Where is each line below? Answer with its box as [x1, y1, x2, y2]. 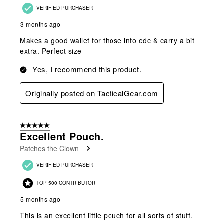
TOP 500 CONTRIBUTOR [36, 179, 95, 186]
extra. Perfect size [20, 45, 82, 56]
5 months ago [20, 194, 60, 203]
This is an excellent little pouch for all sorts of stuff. [20, 210, 193, 220]
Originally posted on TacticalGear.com [25, 87, 158, 98]
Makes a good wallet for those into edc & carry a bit [20, 35, 194, 45]
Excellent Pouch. [20, 128, 104, 143]
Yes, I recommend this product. [32, 63, 141, 74]
